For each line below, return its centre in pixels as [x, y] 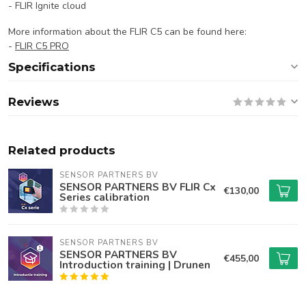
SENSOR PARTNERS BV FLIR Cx [138, 187]
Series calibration [105, 197]
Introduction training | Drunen [135, 265]
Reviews [34, 102]
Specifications [52, 67]
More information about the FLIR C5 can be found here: [127, 31]
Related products [62, 150]
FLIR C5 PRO [42, 46]
